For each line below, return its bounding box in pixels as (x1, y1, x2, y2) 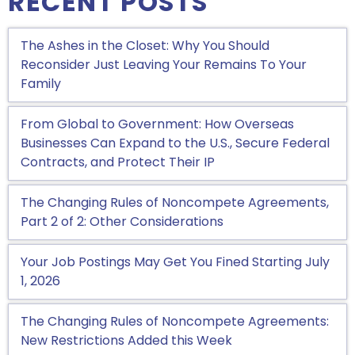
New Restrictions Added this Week (21, 331, 232, 349)
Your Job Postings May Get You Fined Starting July (21, 253, 330, 271)
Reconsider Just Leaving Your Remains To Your (21, 55, 307, 74)
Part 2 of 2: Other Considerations (21, 212, 223, 231)
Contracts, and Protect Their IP (21, 153, 215, 171)
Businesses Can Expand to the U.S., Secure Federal (21, 134, 330, 152)
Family (21, 74, 61, 93)
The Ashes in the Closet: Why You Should (21, 36, 269, 55)
